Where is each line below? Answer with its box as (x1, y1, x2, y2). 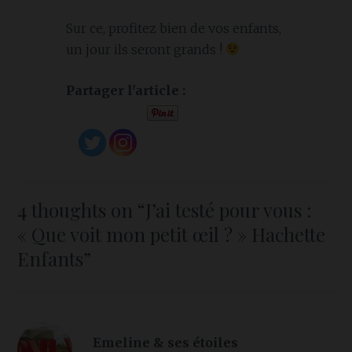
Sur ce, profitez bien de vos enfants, (65, 20, 281, 36)
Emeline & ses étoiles (92, 334, 238, 350)
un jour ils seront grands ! (65, 41, 225, 57)
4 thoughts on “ (17, 197, 146, 223)
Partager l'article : (65, 82, 185, 99)
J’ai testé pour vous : (145, 197, 313, 223)
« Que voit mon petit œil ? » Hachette (17, 222, 326, 247)
